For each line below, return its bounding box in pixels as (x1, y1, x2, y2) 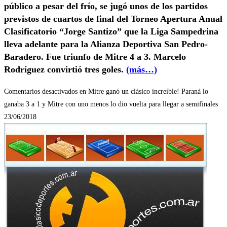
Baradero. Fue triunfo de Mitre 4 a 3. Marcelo (4, 51, 186, 62)
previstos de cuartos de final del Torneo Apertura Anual (4, 13, 222, 24)
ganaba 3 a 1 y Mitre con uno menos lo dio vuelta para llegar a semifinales (4, 100, 218, 108)
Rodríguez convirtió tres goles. (4, 64, 126, 74)
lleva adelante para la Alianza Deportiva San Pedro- (4, 39, 208, 49)
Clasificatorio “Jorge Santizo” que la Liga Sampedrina (4, 26, 218, 36)
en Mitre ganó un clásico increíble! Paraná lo (78, 87, 208, 95)
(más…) (126, 64, 157, 74)
